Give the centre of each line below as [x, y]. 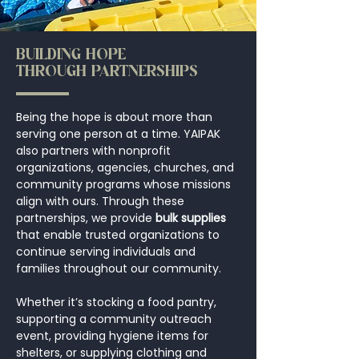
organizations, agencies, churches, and [125, 167]
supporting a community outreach [114, 319]
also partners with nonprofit [93, 151]
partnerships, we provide [86, 218]
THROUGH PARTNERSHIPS [107, 73]
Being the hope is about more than [114, 117]
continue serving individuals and [106, 252]
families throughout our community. [119, 268]
